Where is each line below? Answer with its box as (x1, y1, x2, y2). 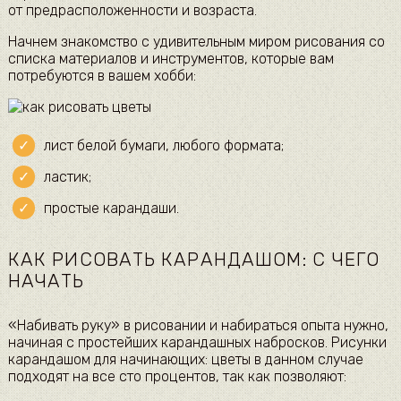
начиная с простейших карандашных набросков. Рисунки (7, 333, 387, 351)
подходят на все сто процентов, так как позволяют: (7, 367, 346, 385)
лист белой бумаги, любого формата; (43, 137, 284, 155)
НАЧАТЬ (7, 270, 85, 293)
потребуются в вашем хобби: (7, 67, 196, 85)
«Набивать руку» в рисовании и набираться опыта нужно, (7, 316, 388, 334)
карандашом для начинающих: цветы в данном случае (7, 350, 363, 368)
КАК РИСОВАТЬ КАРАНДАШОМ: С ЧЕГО (7, 249, 380, 271)
